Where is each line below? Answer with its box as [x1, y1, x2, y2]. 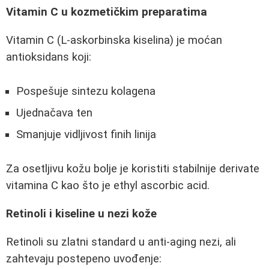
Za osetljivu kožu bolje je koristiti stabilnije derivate [6, 162, 259, 176]
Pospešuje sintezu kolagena [16, 84, 156, 98]
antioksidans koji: [6, 50, 91, 64]
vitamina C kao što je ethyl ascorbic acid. [6, 179, 210, 193]
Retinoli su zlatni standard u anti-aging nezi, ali [6, 235, 236, 249]
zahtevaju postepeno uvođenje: [6, 252, 162, 265]
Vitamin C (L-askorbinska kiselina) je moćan [6, 33, 222, 47]
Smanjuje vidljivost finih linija [16, 127, 156, 141]
